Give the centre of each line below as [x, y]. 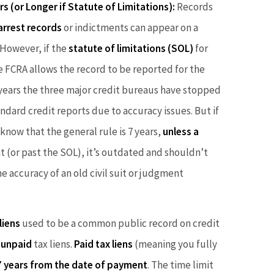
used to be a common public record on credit [120, 223]
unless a [181, 131]
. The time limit [180, 265]
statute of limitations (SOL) [131, 48]
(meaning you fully [175, 244]
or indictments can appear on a [130, 27]
